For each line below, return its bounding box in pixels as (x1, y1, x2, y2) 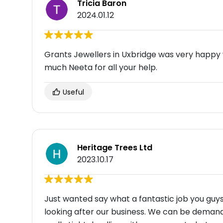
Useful (61, 87, 84, 98)
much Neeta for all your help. (44, 62, 157, 74)
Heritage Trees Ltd (77, 142, 152, 154)
